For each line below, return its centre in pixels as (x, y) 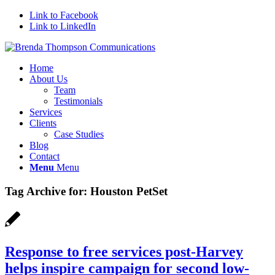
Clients (43, 123)
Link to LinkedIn (63, 26)
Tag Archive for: (48, 191)
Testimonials (78, 101)
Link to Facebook (64, 15)
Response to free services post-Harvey (124, 252)
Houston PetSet (129, 191)
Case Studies (79, 134)
